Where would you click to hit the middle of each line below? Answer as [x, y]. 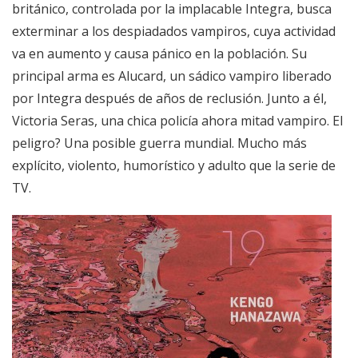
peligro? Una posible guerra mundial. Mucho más [159, 143]
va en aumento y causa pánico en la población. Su [159, 54]
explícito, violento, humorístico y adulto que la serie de [174, 166]
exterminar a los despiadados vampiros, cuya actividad [174, 32]
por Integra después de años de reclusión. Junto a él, [169, 99]
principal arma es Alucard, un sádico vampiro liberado [172, 76]
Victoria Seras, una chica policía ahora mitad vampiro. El [177, 121]
